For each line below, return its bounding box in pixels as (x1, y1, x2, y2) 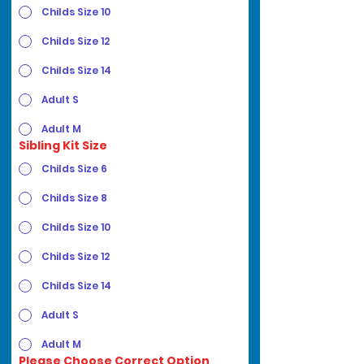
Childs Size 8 (41, 190, 107, 205)
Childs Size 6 (41, 161, 107, 175)
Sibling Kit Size (19, 136, 107, 154)
